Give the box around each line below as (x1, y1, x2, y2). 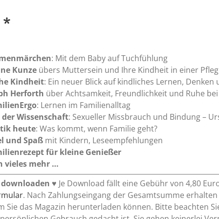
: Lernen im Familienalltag (37, 100, 131, 111)
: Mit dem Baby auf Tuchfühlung (51, 53, 168, 64)
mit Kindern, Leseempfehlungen (43, 135, 163, 146)
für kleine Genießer (46, 147, 122, 158)
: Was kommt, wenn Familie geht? (36, 123, 158, 134)
